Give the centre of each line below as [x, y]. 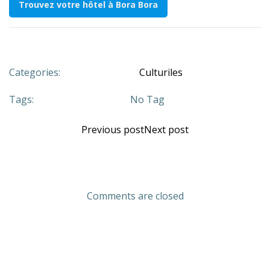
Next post [166, 129]
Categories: [35, 72]
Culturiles [161, 72]
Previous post [113, 129]
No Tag [147, 99]
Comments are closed [135, 196]
